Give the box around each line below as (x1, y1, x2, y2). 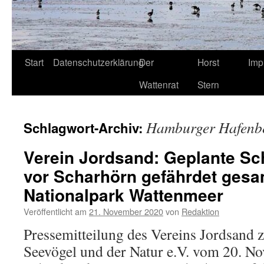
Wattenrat (139, 78, 179, 91)
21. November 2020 (89, 205, 163, 217)
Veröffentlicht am (24, 205, 87, 217)
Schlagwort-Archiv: (24, 118, 146, 137)
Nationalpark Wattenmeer (24, 183, 223, 207)
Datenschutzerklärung (53, 55, 144, 68)
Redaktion (181, 205, 219, 217)
